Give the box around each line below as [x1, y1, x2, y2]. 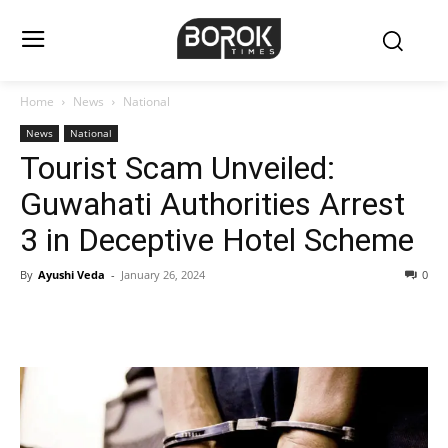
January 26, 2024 [121, 266, 205, 282]
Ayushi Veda [38, 266, 105, 282]
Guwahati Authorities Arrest [20, 184, 405, 223]
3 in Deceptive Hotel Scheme [20, 220, 414, 259]
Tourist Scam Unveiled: [20, 148, 335, 187]
